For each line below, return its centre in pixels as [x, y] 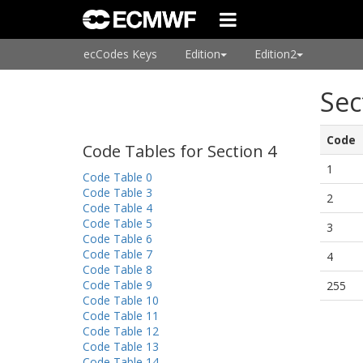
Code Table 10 [121, 300]
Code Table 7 [117, 254]
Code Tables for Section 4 [179, 151]
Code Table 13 [121, 346]
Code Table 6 [117, 239]
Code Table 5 [117, 223]
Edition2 [275, 54]
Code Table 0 [117, 177]
